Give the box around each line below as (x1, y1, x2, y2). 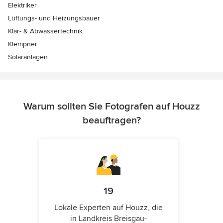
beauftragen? (82, 114, 141, 127)
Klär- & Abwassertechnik (8, 27, 83, 36)
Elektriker (8, 1, 37, 10)
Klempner (8, 40, 37, 49)
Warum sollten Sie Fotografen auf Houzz (23, 101, 200, 113)
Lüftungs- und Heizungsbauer (8, 14, 100, 23)
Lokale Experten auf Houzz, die (54, 203, 163, 213)
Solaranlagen (8, 53, 48, 62)
